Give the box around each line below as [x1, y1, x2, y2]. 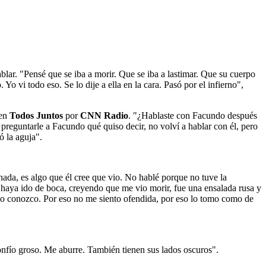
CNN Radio [80, 110, 128, 121]
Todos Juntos [9, 110, 63, 121]
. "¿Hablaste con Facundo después [128, 110, 257, 121]
